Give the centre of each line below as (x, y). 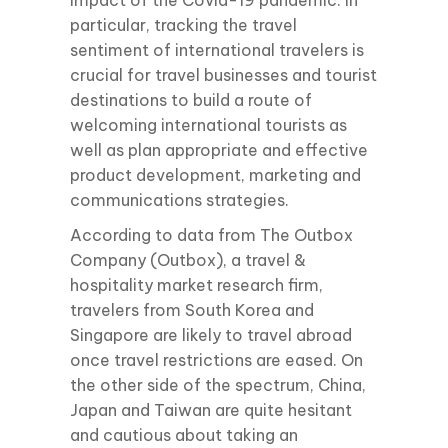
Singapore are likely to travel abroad (211, 335)
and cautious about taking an (184, 435)
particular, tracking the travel (183, 25)
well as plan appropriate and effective (219, 150)
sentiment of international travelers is (217, 50)
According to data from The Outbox (211, 235)
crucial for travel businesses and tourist (223, 75)
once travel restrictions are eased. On (216, 360)
